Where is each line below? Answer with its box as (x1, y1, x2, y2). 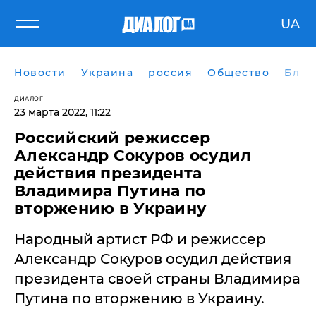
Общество (207, 66, 269, 79)
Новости (14, 66, 66, 79)
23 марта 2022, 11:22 (14, 106, 111, 119)
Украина (80, 66, 133, 79)
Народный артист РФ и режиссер (14, 231, 266, 248)
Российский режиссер (14, 128, 211, 147)
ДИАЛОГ (14, 95, 43, 102)
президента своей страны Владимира (14, 270, 300, 287)
